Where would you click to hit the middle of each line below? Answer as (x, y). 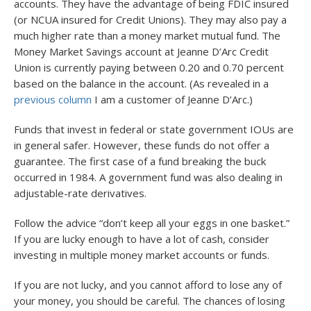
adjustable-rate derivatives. (80, 193)
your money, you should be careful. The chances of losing (150, 301)
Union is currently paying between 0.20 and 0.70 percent (149, 67)
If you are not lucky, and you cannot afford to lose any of (148, 285)
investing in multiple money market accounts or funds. (142, 255)
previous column (53, 99)
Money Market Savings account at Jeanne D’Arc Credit (141, 51)
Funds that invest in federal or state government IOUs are (154, 129)
